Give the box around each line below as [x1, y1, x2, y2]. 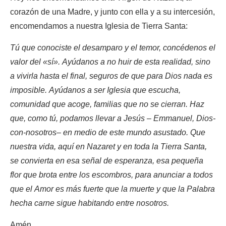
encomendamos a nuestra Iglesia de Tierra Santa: [10, 17, 188, 35]
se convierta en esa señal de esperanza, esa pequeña [10, 152, 203, 169]
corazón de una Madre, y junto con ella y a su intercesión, [10, 3, 215, 21]
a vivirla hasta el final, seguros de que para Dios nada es [10, 67, 212, 85]
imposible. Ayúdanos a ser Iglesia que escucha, [10, 81, 181, 99]
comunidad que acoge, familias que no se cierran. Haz [10, 95, 204, 113]
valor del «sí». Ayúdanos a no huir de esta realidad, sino [10, 53, 210, 71]
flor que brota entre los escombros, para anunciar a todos [10, 166, 213, 184]
